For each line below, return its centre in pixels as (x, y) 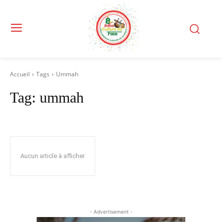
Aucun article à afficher (53, 156)
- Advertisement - (111, 212)
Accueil (20, 74)
